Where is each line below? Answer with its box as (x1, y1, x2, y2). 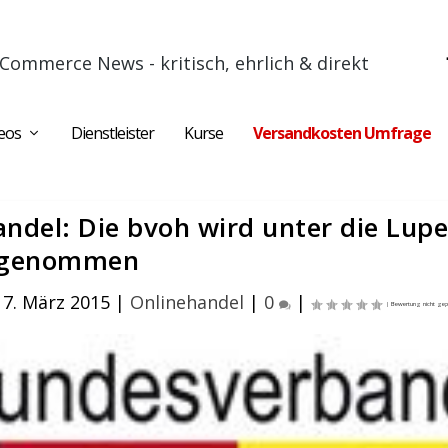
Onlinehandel (130, 290, 245, 314)
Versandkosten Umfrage (253, 122, 431, 144)
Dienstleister (71, 122, 154, 144)
